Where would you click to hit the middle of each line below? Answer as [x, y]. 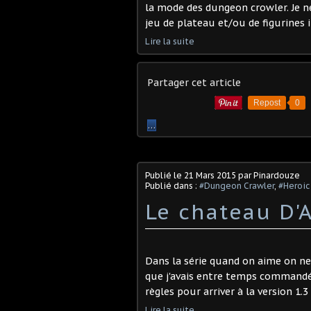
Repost [267, 103]
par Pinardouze [268, 175]
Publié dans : [172, 186]
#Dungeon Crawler [237, 186]
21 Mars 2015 [210, 175]
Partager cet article [194, 83]
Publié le [165, 175]
